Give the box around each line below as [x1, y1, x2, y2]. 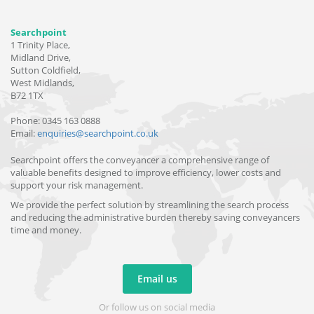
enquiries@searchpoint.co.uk [37, 126, 158, 139]
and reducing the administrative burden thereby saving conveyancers [11, 210, 300, 224]
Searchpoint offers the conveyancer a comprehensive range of [11, 153, 269, 166]
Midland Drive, [11, 50, 71, 64]
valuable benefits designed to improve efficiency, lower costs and [11, 165, 281, 179]
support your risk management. [11, 178, 143, 191]
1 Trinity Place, [11, 38, 70, 51]
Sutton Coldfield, [11, 63, 81, 76]
